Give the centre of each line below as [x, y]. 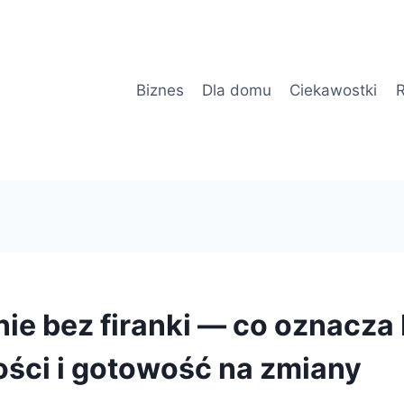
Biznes [160, 90]
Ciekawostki [334, 90]
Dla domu [236, 90]
